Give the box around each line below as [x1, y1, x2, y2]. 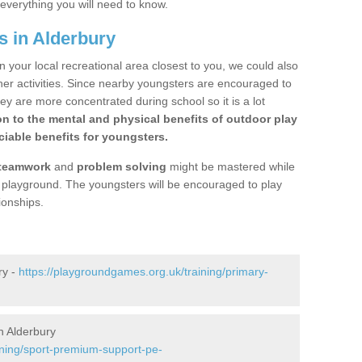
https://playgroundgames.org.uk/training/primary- [19, 265, 268, 278]
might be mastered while [166, 160, 295, 173]
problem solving [77, 160, 166, 173]
